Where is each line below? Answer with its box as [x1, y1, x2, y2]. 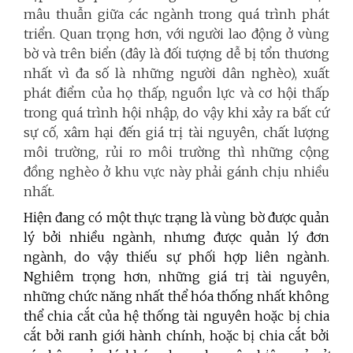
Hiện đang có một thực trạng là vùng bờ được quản [24, 209, 329, 225]
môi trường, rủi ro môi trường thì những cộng [24, 143, 329, 160]
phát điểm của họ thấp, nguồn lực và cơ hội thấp [24, 84, 329, 101]
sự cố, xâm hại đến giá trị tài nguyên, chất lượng [24, 124, 329, 140]
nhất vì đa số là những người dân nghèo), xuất [24, 65, 329, 81]
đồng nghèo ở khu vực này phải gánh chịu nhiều [24, 163, 329, 180]
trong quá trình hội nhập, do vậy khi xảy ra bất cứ [24, 104, 329, 121]
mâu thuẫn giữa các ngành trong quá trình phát [24, 6, 329, 22]
